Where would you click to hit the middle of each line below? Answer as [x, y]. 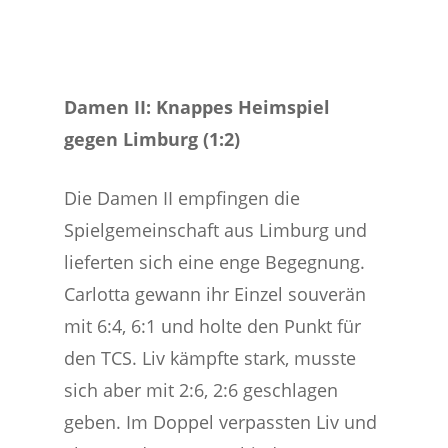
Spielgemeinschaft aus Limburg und [216, 230]
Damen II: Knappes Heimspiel [197, 107]
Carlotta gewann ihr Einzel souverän [215, 294]
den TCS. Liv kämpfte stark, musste [210, 358]
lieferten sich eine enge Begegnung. [215, 262]
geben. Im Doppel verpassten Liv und [221, 422]
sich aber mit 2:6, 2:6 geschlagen [201, 390]
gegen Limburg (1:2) [152, 139]
